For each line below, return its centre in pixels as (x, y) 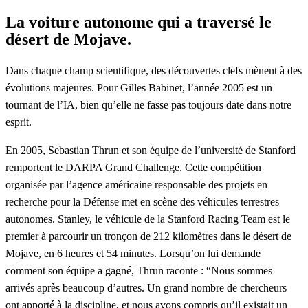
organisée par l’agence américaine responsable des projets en (136, 184)
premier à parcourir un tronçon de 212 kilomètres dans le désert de (148, 236)
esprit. (19, 122)
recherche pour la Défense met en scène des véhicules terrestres (142, 201)
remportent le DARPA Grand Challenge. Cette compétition (133, 167)
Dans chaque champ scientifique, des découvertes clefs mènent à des (154, 70)
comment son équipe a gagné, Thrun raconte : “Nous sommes (139, 270)
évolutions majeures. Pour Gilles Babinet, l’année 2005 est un (139, 87)
